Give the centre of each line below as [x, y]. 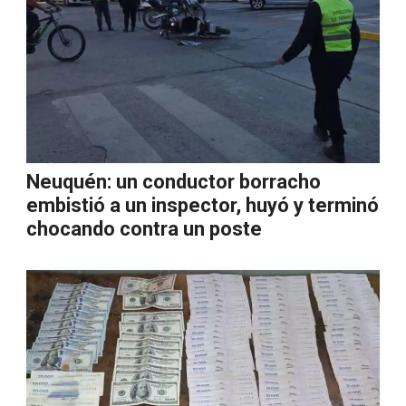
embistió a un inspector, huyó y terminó [203, 205]
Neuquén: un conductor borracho [174, 182]
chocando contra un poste [144, 229]
